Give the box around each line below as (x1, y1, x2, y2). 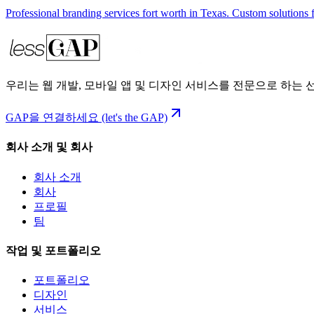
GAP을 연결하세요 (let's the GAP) (6, 111, 168, 124)
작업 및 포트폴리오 (6, 244, 101, 257)
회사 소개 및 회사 (6, 141, 93, 153)
